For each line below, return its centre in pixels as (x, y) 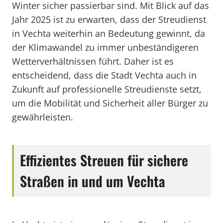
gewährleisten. (43, 117)
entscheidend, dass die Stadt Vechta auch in (104, 75)
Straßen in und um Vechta (93, 181)
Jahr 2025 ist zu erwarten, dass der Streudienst (109, 19)
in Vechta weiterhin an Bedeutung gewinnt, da (109, 33)
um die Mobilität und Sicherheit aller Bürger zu (110, 103)
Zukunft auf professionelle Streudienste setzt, (107, 89)
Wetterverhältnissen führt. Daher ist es (93, 61)
